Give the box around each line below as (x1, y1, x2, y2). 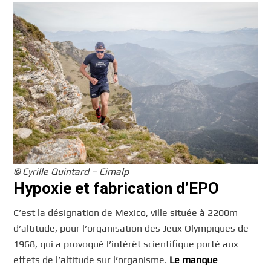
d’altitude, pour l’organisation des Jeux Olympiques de (13, 222, 249, 234)
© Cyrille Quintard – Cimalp (13, 166, 129, 178)
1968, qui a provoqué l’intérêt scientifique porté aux (13, 238, 239, 250)
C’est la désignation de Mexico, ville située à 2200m (13, 206, 238, 218)
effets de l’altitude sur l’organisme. (13, 253, 170, 266)
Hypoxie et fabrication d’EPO (13, 179, 220, 198)
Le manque (169, 253, 218, 266)
